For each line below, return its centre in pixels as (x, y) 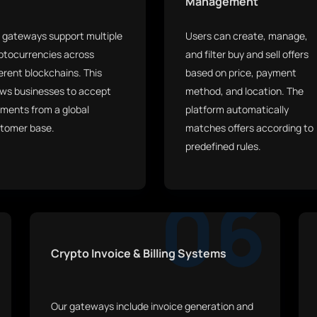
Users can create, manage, (247, 36)
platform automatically (237, 109)
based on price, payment (241, 73)
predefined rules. (223, 146)
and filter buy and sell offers (247, 54)
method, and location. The (244, 91)
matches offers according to (249, 128)
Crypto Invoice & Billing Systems (139, 253)
